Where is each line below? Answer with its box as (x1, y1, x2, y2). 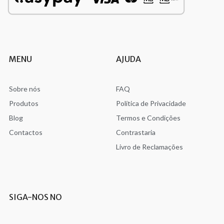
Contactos (8, 128, 42, 137)
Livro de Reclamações (115, 142, 183, 151)
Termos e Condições (115, 113, 180, 122)
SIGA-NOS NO (8, 192, 62, 202)
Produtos (8, 99, 38, 108)
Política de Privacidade (115, 99, 186, 108)
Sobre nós (8, 84, 40, 93)
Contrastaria (115, 128, 155, 137)
